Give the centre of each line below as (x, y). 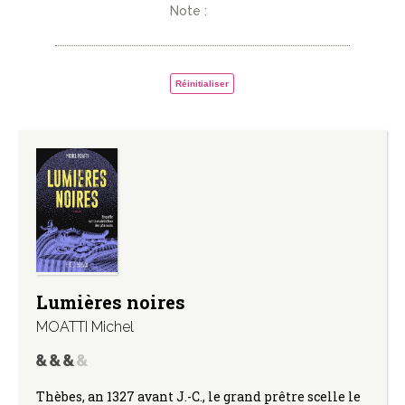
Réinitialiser (202, 84)
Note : (189, 11)
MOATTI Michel (85, 326)
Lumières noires (111, 301)
